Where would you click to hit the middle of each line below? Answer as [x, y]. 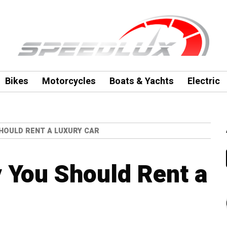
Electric [203, 81]
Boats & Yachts [141, 81]
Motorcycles [69, 81]
